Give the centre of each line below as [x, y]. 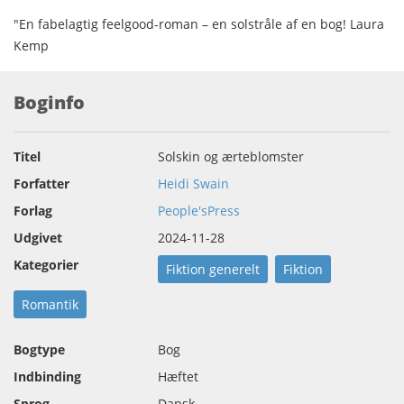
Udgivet [38, 237]
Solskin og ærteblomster [231, 156]
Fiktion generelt [213, 269]
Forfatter [41, 183]
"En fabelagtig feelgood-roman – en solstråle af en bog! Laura [199, 23]
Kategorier [46, 264]
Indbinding [47, 376]
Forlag [33, 210]
